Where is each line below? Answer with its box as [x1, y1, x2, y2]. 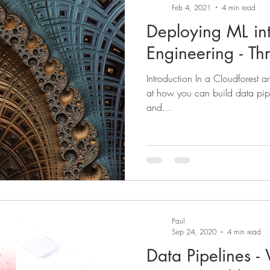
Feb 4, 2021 [172, 2, 211, 13]
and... [146, 100, 171, 114]
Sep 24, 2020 [172, 227, 216, 237]
